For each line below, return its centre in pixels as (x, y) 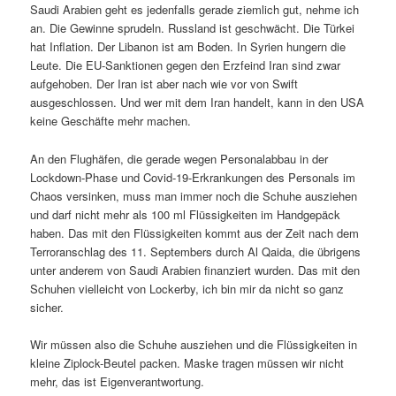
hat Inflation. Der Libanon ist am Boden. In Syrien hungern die (188, 47)
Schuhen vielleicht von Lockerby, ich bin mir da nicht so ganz (187, 288)
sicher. (47, 307)
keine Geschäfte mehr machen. (111, 121)
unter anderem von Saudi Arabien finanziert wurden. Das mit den (195, 270)
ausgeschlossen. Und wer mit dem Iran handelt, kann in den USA (198, 103)
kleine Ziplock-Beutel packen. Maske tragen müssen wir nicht (187, 362)
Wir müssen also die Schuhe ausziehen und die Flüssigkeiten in (194, 344)
